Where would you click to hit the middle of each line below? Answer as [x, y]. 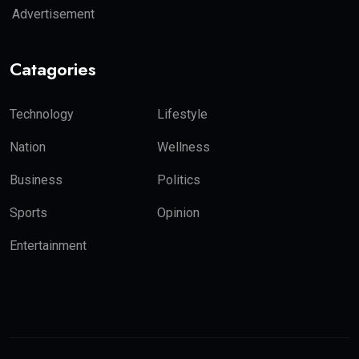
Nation [28, 147]
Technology [42, 114]
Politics [179, 179]
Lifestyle [183, 114]
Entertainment [48, 245]
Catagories [53, 69]
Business [36, 179]
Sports [28, 212]
